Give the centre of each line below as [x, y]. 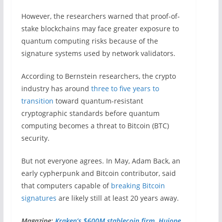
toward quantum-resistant [98, 101]
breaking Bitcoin [138, 186]
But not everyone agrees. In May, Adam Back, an [101, 161]
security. [35, 138]
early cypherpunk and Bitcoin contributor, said [98, 173]
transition [37, 101]
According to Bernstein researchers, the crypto [98, 76]
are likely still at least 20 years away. [117, 198]
